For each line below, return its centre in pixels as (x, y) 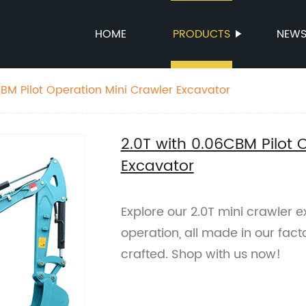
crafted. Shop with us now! (200, 254)
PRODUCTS (201, 34)
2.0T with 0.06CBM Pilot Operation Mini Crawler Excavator (180, 90)
